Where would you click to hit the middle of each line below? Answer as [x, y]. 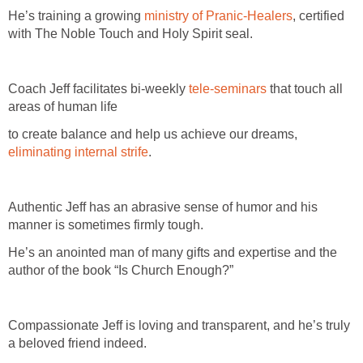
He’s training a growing [76, 15]
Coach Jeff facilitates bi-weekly [98, 88]
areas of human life [63, 106]
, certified [318, 15]
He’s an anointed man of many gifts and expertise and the [173, 252]
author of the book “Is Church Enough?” [121, 270]
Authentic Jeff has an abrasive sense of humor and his [163, 207]
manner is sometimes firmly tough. [106, 224]
